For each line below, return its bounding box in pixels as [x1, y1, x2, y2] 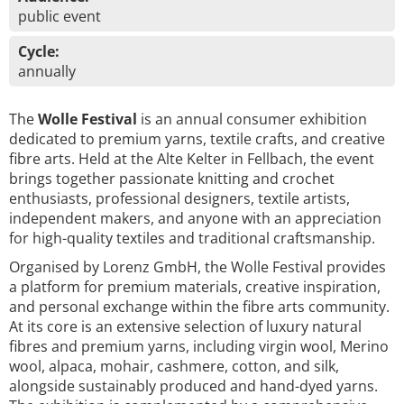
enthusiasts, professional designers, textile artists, [9, 188, 350, 208]
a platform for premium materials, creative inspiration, [9, 277, 381, 297]
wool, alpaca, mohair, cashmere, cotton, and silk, [9, 356, 339, 376]
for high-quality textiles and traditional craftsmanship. [9, 228, 375, 248]
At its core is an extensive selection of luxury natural [9, 317, 362, 336]
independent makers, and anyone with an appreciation [9, 208, 381, 228]
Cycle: [18, 41, 60, 61]
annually [18, 61, 76, 81]
